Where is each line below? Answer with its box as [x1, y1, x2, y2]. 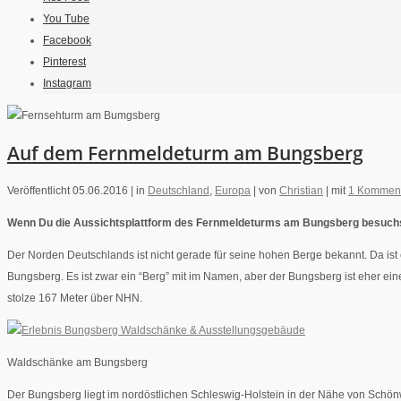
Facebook [43, 34, 91, 47]
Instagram [43, 77, 91, 90]
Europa [215, 184, 251, 198]
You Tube [43, 13, 90, 26]
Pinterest [43, 55, 86, 69]
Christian [279, 184, 323, 198]
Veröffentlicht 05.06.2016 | [7, 184, 136, 198]
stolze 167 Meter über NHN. [7, 292, 142, 305]
